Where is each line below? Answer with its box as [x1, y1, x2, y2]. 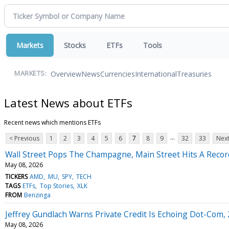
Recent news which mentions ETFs [4, 118, 101, 127]
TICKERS [5, 172, 28, 181]
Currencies [100, 68, 135, 79]
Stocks [64, 40, 86, 50]
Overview [51, 68, 81, 79]
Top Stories [39, 181, 73, 190]
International [135, 68, 177, 79]
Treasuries [177, 68, 212, 79]
